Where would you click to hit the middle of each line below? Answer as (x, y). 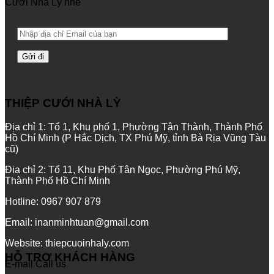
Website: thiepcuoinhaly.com (67, 243)
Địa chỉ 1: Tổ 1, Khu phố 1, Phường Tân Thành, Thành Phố (134, 127)
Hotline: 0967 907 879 (53, 202)
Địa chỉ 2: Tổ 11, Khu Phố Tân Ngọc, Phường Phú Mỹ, (123, 170)
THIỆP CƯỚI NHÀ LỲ (63, 103)
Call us (51, 264)
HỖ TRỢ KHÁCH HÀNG (70, 257)
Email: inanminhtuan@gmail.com (77, 223)
